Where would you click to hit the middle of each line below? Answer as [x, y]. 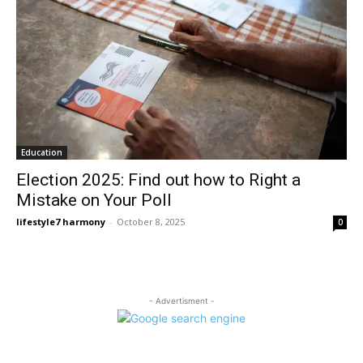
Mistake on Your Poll [94, 200]
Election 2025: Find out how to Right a [158, 180]
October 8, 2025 [151, 222]
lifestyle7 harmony [61, 222]
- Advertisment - [181, 301]
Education [42, 152]
